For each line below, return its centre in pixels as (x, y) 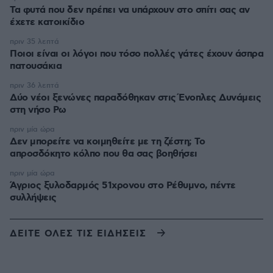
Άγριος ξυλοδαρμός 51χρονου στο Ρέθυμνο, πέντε (123, 186)
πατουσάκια (36, 66)
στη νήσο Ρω (38, 110)
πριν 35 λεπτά (34, 42)
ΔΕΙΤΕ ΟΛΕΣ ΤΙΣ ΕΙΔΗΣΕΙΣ (78, 234)
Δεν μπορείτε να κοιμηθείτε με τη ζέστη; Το (107, 142)
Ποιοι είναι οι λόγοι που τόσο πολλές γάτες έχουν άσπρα (136, 54)
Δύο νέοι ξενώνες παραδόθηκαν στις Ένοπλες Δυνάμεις (135, 98)
